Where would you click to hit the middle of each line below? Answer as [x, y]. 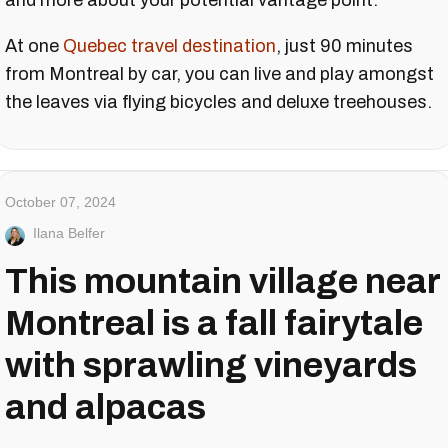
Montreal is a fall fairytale [214, 323]
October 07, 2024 [60, 202]
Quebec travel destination [169, 46]
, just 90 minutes [344, 46]
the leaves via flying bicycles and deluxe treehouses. [218, 102]
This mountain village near [222, 281]
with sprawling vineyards [211, 365]
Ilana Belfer [69, 233]
